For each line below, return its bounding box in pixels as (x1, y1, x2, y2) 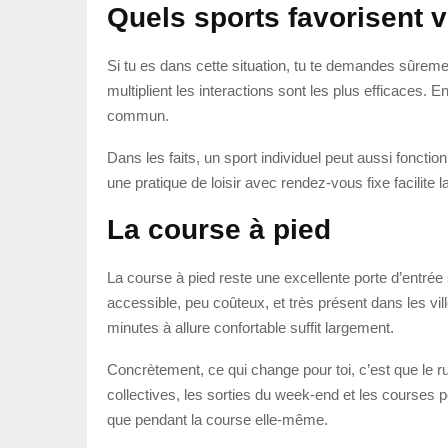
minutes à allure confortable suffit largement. (107, 318, 394, 336)
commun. (107, 106, 169, 124)
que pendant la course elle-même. (107, 410, 328, 428)
